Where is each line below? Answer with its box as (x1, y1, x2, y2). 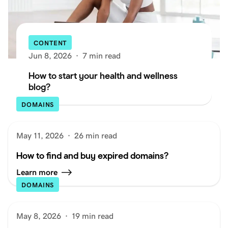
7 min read (82, 51, 121, 61)
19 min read (72, 212, 113, 221)
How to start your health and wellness (28, 70, 178, 81)
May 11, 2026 (16, 131, 64, 140)
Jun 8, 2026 (28, 51, 72, 61)
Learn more (16, 168, 58, 177)
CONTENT (34, 39, 67, 47)
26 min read (74, 131, 117, 140)
